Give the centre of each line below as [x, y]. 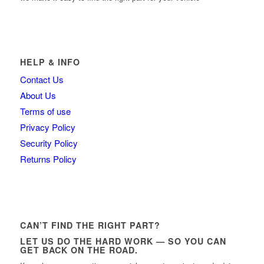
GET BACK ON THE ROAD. [79, 250]
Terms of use [45, 111]
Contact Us [42, 79]
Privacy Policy [47, 127]
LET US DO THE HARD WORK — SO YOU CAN [123, 241]
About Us [38, 95]
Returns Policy [48, 159]
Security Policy [49, 143]
